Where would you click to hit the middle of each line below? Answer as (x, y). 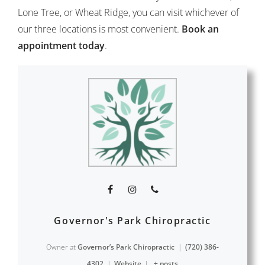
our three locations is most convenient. (100, 29)
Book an (200, 29)
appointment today (61, 46)
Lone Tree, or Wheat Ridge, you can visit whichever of (128, 12)
